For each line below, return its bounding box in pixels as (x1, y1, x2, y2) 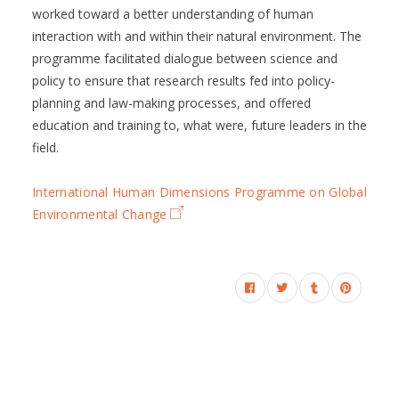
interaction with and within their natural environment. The (32, 28, 362, 45)
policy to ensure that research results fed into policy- (32, 72, 335, 89)
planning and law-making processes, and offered (32, 94, 311, 111)
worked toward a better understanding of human (32, 5, 313, 22)
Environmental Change (32, 206, 167, 223)
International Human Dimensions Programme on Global (32, 183, 367, 200)
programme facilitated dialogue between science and (32, 50, 338, 67)
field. (32, 139, 59, 156)
